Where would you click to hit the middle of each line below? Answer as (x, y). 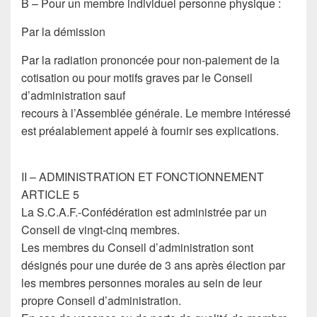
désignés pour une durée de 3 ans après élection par (153, 265)
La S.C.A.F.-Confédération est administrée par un (144, 212)
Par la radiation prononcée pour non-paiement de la (150, 60)
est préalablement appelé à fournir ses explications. (150, 131)
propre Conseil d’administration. (101, 300)
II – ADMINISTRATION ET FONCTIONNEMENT (143, 177)
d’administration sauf (73, 95)
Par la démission (63, 31)
